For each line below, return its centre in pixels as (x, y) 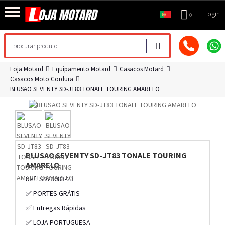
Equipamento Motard (81, 69)
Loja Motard (27, 69)
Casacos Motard (142, 69)
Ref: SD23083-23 (50, 179)
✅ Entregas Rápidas (56, 208)
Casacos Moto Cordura (42, 79)
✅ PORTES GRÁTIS (53, 194)
